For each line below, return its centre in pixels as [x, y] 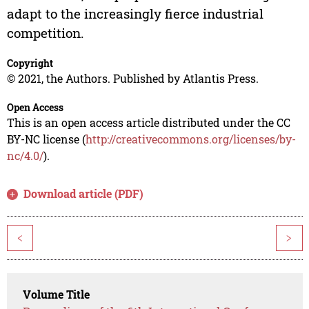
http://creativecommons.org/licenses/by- [190, 139]
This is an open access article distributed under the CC [148, 123]
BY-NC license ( [46, 139]
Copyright [30, 63]
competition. [45, 33]
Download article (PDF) [84, 194]
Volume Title [57, 295]
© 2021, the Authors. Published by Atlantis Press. [132, 79]
